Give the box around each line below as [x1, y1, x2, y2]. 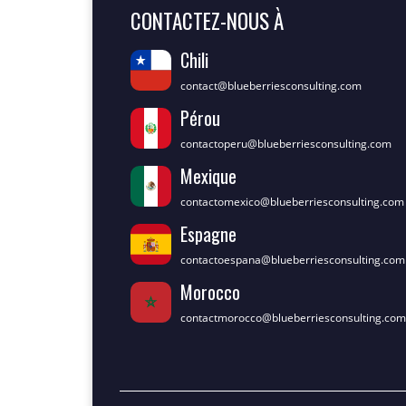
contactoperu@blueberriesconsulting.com [180, 135, 391, 151]
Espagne [180, 219, 237, 247]
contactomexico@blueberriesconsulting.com [180, 193, 404, 209]
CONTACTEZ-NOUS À [130, 5, 284, 36]
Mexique [180, 161, 237, 189]
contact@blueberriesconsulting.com [180, 77, 362, 93]
